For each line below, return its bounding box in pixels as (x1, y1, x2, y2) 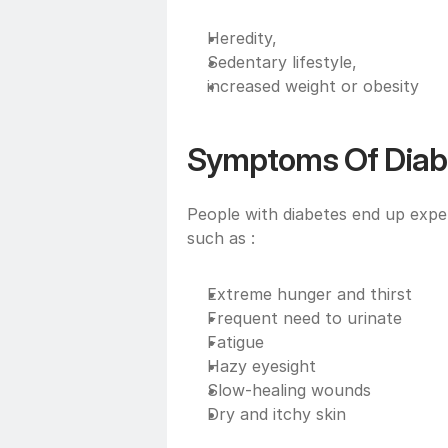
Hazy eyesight (207, 355, 316, 376)
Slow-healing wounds (207, 379, 371, 400)
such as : (187, 227, 255, 248)
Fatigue (207, 331, 264, 352)
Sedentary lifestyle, (207, 51, 362, 72)
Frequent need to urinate (207, 307, 407, 328)
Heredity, (207, 27, 277, 48)
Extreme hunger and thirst (207, 283, 412, 304)
